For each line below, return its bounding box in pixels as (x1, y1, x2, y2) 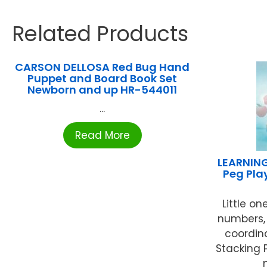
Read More (74, 128, 130, 142)
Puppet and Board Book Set (27, 70, 178, 86)
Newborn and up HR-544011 (27, 82, 178, 97)
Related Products (12, 18, 188, 48)
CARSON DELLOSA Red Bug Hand (15, 59, 190, 74)
